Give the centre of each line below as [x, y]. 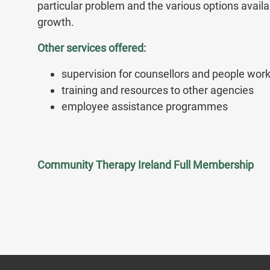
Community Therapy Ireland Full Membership [146, 165]
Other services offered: [92, 48]
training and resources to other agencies [158, 90]
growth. [56, 22]
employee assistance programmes [145, 106]
